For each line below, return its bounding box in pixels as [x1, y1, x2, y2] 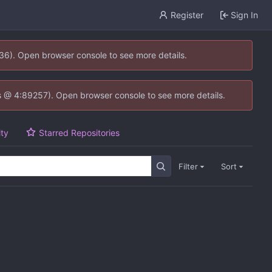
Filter [178, 161, 198, 171]
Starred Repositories [39, 127, 120, 138]
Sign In [231, 9, 258, 20]
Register [170, 9, 203, 20]
